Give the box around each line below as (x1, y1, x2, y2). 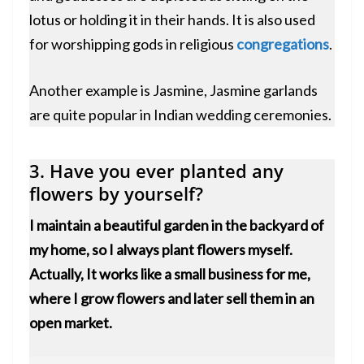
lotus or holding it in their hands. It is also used (29, 11, 315, 29)
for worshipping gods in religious (29, 35, 236, 54)
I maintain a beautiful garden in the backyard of (29, 216, 324, 235)
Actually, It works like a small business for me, (29, 265, 310, 284)
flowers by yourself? (29, 181, 203, 206)
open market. (29, 314, 112, 332)
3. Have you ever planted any (29, 158, 284, 184)
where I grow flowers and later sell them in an (29, 289, 314, 308)
